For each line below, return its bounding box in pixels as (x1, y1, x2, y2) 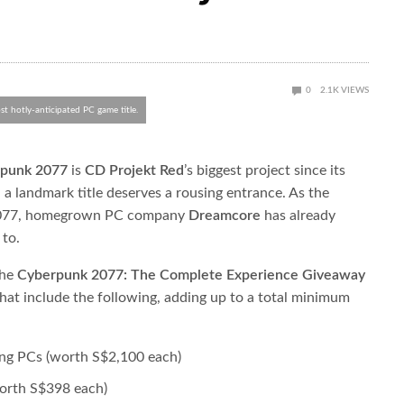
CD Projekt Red (85, 163, 185, 179)
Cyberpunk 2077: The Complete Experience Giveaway (17, 268, 366, 283)
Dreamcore (188, 208, 265, 224)
